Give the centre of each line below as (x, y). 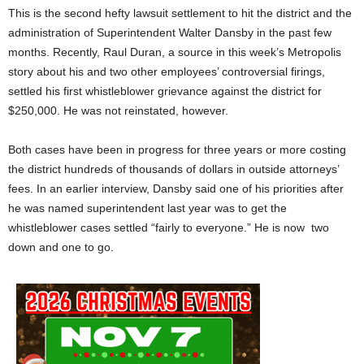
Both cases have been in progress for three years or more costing (177, 149)
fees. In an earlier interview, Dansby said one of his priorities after (176, 188)
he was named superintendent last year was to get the (147, 208)
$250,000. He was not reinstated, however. (118, 110)
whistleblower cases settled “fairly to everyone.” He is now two (169, 227)
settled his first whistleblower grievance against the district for (165, 91)
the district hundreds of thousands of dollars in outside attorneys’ (173, 169)
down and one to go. (61, 247)
